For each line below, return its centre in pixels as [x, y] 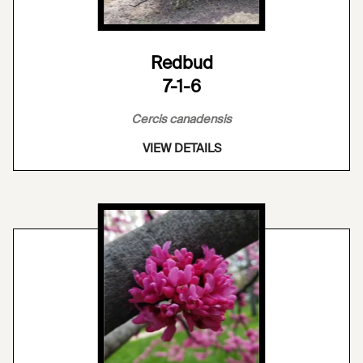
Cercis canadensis [181, 120]
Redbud [181, 64]
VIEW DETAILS [181, 149]
